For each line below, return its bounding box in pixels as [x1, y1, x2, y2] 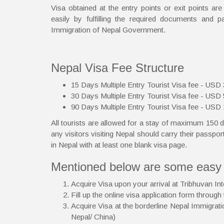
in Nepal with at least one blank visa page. [51, 140, 187, 149]
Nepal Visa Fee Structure [51, 60, 184, 74]
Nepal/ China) [71, 212, 115, 221]
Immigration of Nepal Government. [51, 25, 165, 34]
